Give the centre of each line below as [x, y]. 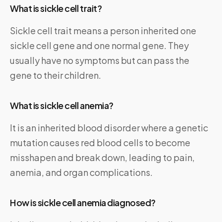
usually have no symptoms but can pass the [100, 60]
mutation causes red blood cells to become [100, 143]
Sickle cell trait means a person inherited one [103, 31]
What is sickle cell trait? [56, 8]
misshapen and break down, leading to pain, [102, 158]
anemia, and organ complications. [81, 172]
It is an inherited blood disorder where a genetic [109, 128]
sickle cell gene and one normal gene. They [99, 46]
